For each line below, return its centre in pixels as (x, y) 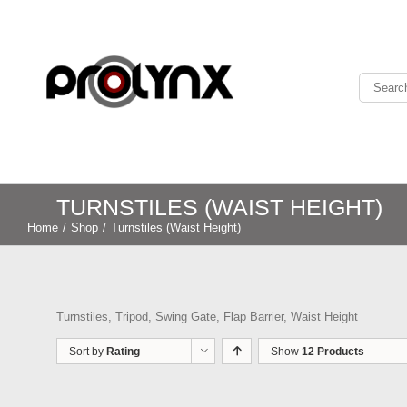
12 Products (333, 352)
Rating (124, 352)
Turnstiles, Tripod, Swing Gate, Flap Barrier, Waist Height (208, 317)
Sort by (88, 352)
